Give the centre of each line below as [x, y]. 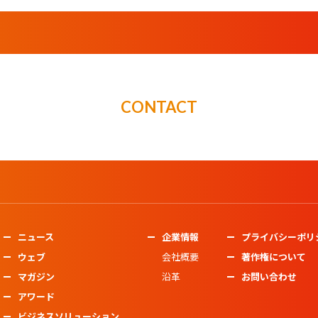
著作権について [273, 257]
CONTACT [159, 107]
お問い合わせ [269, 276]
